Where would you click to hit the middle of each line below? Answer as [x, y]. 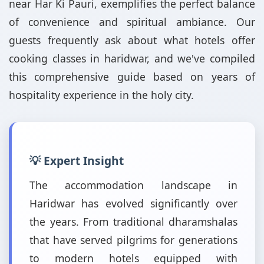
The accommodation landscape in [133, 185]
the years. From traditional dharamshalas [133, 222]
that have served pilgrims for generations [133, 240]
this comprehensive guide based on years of [132, 77]
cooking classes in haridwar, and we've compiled [132, 58]
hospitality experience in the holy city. [101, 95]
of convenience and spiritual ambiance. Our [132, 22]
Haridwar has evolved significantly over [133, 203]
